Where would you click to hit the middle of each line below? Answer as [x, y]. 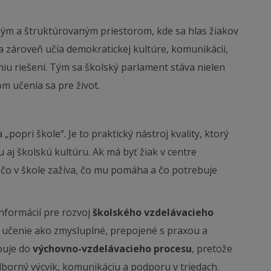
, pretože [212, 249]
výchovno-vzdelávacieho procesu [112, 249]
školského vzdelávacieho [153, 212]
